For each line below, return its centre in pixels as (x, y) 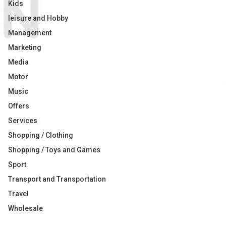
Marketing (25, 47)
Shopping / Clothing (41, 135)
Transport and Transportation (57, 179)
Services (23, 121)
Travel (18, 194)
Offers (19, 106)
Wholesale (25, 208)
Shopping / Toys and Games (54, 150)
